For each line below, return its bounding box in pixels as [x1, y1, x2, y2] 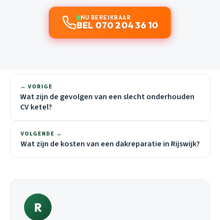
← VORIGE [20, 82, 53, 91]
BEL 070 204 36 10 [76, 19, 159, 31]
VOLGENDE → [21, 129, 62, 138]
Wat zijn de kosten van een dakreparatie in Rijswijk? [21, 138, 200, 149]
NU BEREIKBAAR [80, 13, 131, 21]
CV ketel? [20, 101, 52, 112]
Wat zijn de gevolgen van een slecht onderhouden [20, 91, 194, 102]
